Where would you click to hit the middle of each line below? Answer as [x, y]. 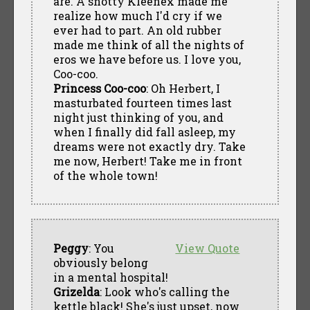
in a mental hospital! [110, 277]
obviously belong [100, 262]
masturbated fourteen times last [142, 102]
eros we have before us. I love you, [147, 59]
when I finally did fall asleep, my [144, 131]
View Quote [208, 248]
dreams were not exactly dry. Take [149, 146]
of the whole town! [105, 175]
